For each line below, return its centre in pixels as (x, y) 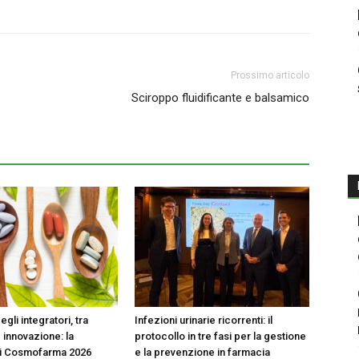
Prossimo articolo (270, 75)
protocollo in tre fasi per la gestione (220, 336)
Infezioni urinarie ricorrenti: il (204, 320)
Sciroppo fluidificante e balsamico (220, 98)
